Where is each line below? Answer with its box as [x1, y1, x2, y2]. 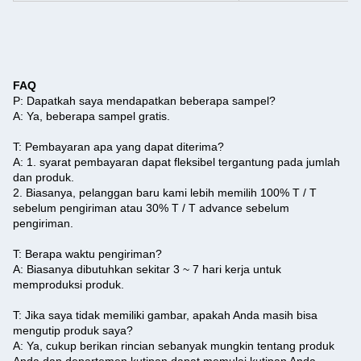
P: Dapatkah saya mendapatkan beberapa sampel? [13, 94, 276, 107]
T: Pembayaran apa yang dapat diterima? [13, 140, 224, 153]
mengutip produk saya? [13, 324, 133, 337]
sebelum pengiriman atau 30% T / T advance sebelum [13, 201, 289, 214]
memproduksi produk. [13, 278, 124, 291]
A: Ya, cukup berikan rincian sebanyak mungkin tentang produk [13, 339, 334, 352]
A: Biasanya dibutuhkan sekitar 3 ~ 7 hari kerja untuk [13, 263, 281, 276]
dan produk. [13, 171, 74, 184]
